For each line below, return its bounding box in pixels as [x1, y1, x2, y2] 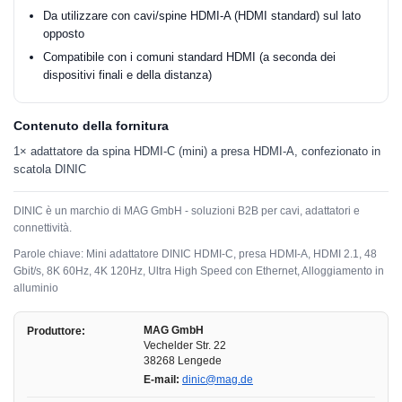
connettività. [13, 222, 72, 234]
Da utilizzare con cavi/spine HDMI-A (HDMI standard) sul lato [43, 9, 361, 22]
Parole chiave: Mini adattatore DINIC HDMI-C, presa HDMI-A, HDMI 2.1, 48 [13, 248, 377, 260]
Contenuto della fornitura [13, 118, 169, 133]
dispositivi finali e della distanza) [43, 68, 212, 82]
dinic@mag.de [182, 373, 253, 386]
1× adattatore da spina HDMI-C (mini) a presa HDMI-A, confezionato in [13, 144, 380, 158]
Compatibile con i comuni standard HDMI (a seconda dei [43, 50, 336, 64]
